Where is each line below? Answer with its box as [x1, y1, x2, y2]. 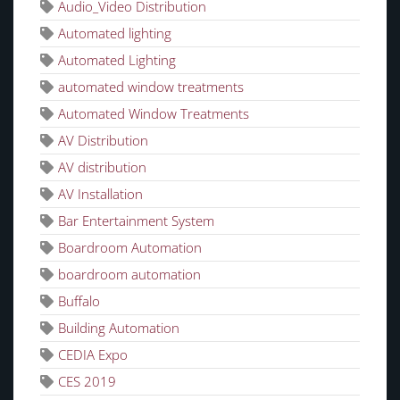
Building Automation [58, 318, 179, 337]
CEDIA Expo [58, 345, 128, 363]
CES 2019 [58, 371, 116, 390]
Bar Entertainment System [58, 211, 214, 229]
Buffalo [58, 291, 100, 310]
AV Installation [58, 184, 143, 203]
